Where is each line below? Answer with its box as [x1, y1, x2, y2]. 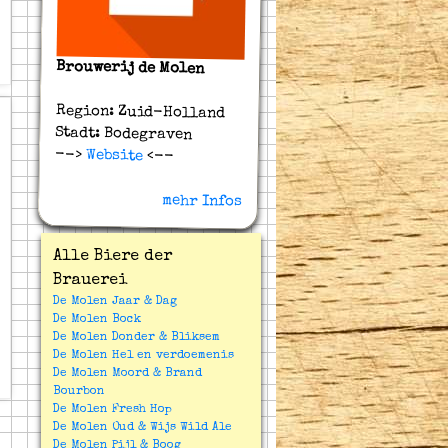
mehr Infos [161, 193, 243, 210]
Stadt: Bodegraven [55, 125, 193, 143]
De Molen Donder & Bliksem [53, 332, 220, 344]
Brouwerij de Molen [56, 59, 205, 77]
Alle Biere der [53, 249, 172, 265]
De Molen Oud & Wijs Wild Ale [53, 422, 232, 434]
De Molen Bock [53, 314, 141, 326]
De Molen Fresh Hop [53, 404, 172, 416]
